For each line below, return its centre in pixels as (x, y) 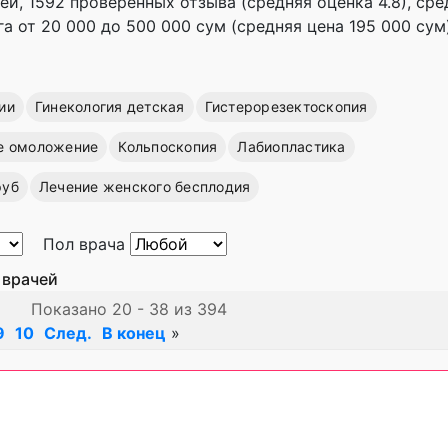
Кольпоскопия (168, 146)
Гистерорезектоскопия (286, 106)
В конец (134, 333)
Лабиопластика (291, 146)
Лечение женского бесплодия (144, 186)
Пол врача (86, 244)
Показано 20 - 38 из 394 (129, 309)
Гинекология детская (109, 106)
